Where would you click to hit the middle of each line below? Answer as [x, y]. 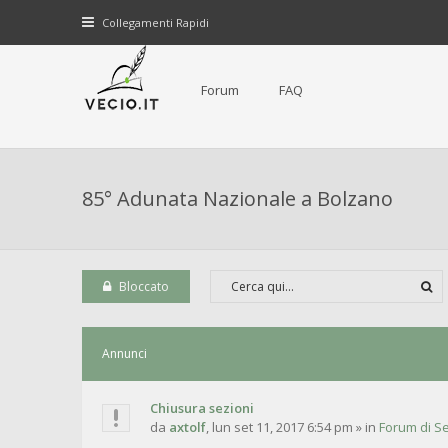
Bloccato [143, 286]
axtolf [187, 427]
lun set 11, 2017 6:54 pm [282, 427]
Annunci [124, 353]
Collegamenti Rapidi [155, 22]
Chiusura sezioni [202, 408]
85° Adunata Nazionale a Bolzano [237, 198]
